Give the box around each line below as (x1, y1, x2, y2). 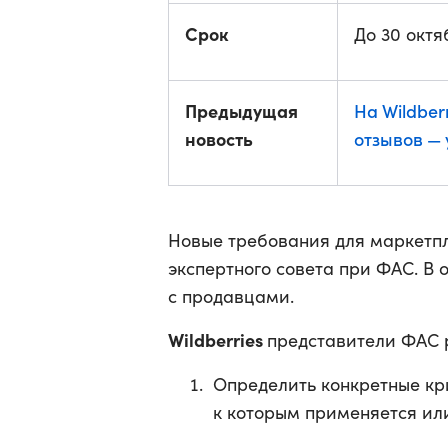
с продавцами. (168, 284, 294, 308)
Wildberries (168, 327, 267, 352)
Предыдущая (185, 98, 298, 123)
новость (185, 126, 253, 151)
